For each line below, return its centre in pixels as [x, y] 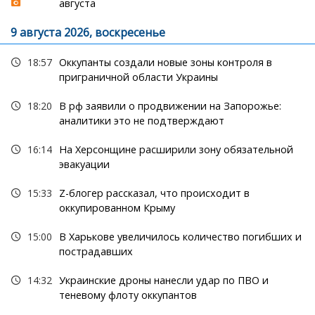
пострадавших [96, 252]
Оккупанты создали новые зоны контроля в [165, 63]
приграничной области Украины [138, 77]
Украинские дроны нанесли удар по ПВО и [163, 281]
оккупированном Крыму [117, 208]
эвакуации [84, 165]
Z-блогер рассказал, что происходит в [154, 193]
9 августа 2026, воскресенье [88, 33]
